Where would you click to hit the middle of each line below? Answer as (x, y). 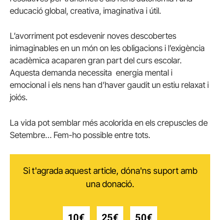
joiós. (19, 97)
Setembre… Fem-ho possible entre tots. (80, 135)
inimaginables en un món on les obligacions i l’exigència (107, 48)
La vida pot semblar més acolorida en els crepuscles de (109, 123)
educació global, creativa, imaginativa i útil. (85, 11)
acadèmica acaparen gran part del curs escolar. (96, 61)
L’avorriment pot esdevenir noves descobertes (93, 36)
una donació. (110, 184)
